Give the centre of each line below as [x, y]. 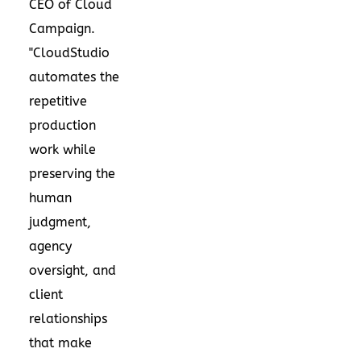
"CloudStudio [69, 52]
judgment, [60, 222]
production [62, 125]
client [46, 294]
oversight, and [73, 270]
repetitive [58, 101]
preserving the [72, 173]
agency [50, 246]
